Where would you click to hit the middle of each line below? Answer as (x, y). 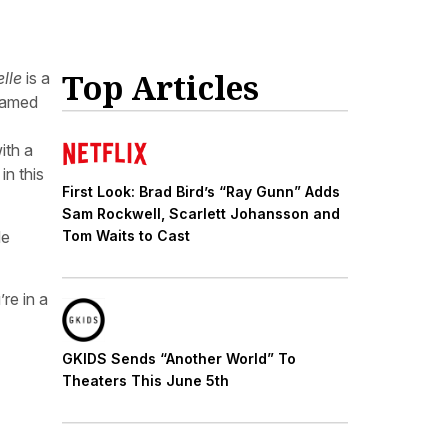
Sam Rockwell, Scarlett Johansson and (201, 213)
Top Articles (160, 88)
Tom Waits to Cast (126, 235)
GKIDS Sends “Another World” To (179, 358)
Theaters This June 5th (145, 380)
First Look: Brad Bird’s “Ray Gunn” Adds (201, 191)
